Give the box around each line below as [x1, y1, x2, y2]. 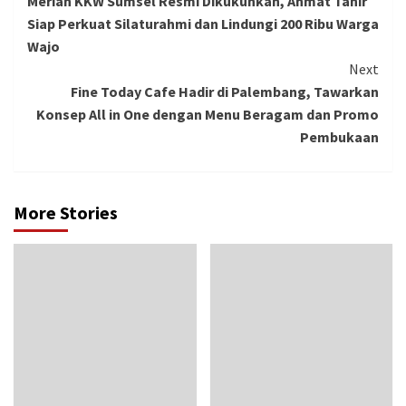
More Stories [14, 201, 118, 225]
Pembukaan [300, 128, 379, 147]
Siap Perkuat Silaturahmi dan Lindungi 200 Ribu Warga [27, 14, 379, 34]
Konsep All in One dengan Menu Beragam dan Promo [36, 105, 379, 124]
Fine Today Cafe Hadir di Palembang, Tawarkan [71, 82, 379, 101]
